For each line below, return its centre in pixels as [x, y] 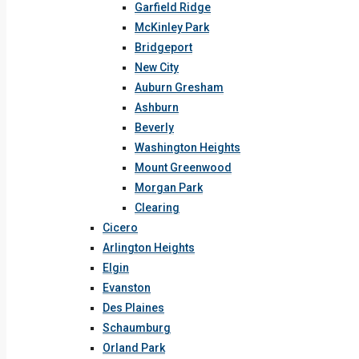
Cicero [120, 228]
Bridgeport [163, 47]
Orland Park [134, 348]
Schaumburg [137, 328]
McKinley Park [172, 27]
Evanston [127, 288]
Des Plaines [133, 308]
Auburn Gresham [179, 87]
